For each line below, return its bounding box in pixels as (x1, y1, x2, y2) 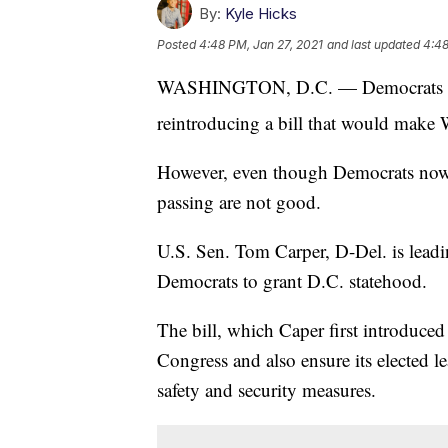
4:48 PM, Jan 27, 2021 (199, 37, 323, 53)
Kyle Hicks (225, 4, 297, 24)
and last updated (327, 37, 420, 53)
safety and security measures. (157, 377, 376, 403)
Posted (157, 37, 199, 53)
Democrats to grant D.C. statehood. (157, 268, 427, 294)
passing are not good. (157, 189, 321, 215)
